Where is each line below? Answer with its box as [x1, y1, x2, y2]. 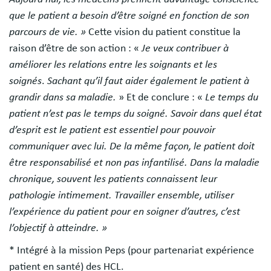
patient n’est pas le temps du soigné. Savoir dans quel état [9, 108, 262, 119]
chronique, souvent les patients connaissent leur [9, 173, 217, 184]
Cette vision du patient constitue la [88, 26, 241, 38]
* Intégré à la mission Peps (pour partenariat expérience [9, 244, 254, 256]
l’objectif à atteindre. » [9, 222, 107, 233]
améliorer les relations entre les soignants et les [9, 59, 217, 70]
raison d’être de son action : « [9, 42, 142, 54]
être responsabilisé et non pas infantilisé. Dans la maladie [9, 157, 260, 168]
